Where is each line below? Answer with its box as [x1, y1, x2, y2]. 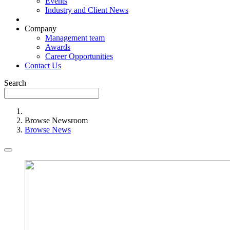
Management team [45, 33, 105, 42]
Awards [45, 43, 70, 51]
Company [25, 24, 56, 33]
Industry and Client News [45, 6, 128, 14]
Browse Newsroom [25, 116, 88, 125]
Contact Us [25, 61, 61, 70]
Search [4, 79, 26, 87]
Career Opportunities [45, 52, 113, 61]
